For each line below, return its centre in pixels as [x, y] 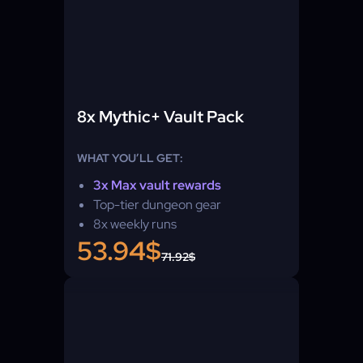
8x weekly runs [135, 224]
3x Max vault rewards [157, 185]
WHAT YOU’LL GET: [130, 158]
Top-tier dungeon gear [157, 205]
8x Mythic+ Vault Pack [160, 117]
